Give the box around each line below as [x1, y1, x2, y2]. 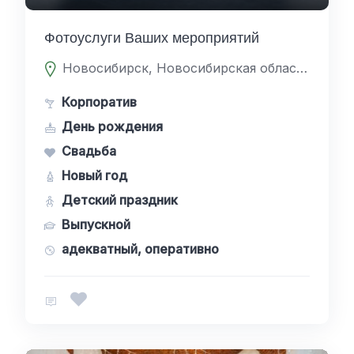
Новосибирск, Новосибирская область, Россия [296, 60, 308, 76]
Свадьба [62, 143, 116, 159]
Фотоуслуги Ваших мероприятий [44, 28, 259, 47]
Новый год [62, 168, 127, 183]
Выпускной [62, 217, 130, 232]
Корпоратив [62, 94, 137, 110]
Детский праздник [62, 192, 178, 208]
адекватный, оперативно [62, 241, 219, 257]
